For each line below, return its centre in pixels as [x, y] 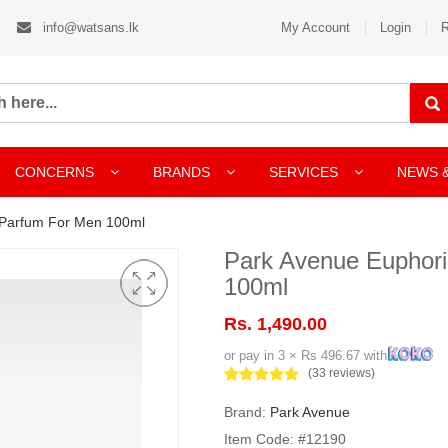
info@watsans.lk [89, 27]
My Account [315, 27]
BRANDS [183, 172]
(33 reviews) [341, 373]
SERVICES [305, 172]
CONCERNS [54, 172]
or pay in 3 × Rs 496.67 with [305, 355]
